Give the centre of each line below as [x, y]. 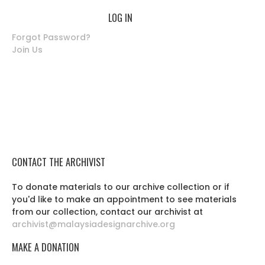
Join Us [27, 50]
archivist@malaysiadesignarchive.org [93, 224]
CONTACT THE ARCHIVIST [59, 162]
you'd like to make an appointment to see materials [124, 199]
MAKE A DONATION [46, 247]
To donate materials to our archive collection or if [121, 187]
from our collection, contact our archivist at [107, 212]
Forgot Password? [51, 37]
